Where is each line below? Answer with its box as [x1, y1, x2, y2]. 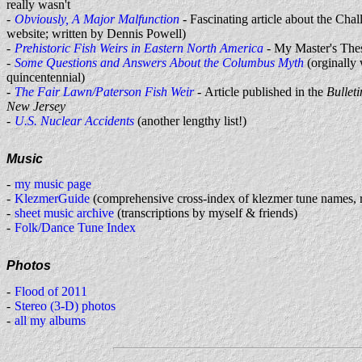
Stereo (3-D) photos [15, 298, 116, 313]
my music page [15, 177, 91, 192]
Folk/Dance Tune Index [15, 221, 136, 235]
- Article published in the [194, 84, 326, 99]
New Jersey [6, 99, 65, 113]
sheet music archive [15, 206, 114, 221]
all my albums [15, 313, 86, 327]
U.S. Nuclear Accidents [15, 113, 134, 128]
